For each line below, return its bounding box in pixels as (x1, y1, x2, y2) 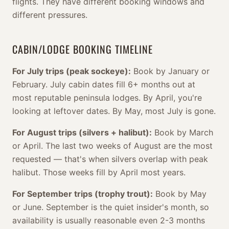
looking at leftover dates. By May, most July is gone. (12, 106, 216, 116)
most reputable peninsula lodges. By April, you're (12, 93, 202, 103)
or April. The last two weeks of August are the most (12, 141, 213, 151)
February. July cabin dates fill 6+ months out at (12, 79, 195, 89)
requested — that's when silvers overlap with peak (12, 154, 208, 164)
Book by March (152, 127, 213, 138)
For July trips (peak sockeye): (12, 66, 131, 76)
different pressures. (12, 10, 87, 20)
